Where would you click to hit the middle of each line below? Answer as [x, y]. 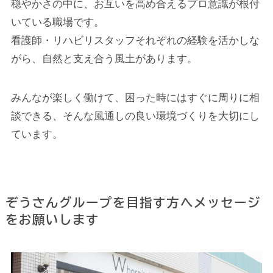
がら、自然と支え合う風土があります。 [104, 58]
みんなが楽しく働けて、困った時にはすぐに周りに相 [135, 97]
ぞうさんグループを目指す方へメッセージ [133, 202]
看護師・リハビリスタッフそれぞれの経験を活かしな [135, 40]
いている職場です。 [57, 22]
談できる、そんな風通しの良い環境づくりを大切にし [135, 116]
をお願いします [52, 219]
